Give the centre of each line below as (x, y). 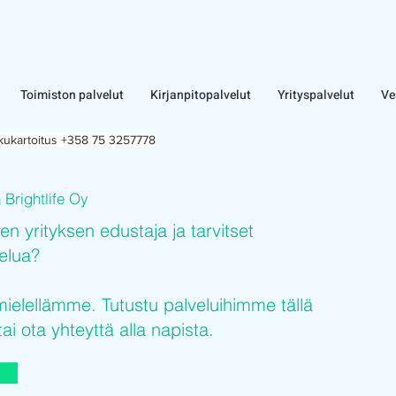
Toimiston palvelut (72, 95)
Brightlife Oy (47, 198)
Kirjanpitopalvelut (201, 95)
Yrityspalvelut (316, 95)
